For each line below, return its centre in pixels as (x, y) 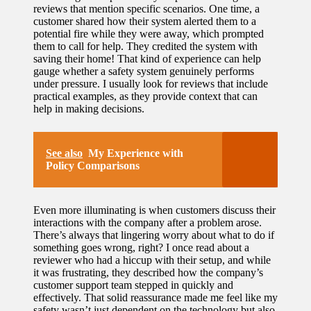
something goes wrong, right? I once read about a (141, 247)
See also (64, 153)
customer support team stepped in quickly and (133, 285)
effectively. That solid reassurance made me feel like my (155, 297)
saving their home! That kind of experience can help (147, 58)
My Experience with (136, 153)
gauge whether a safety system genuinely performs (144, 71)
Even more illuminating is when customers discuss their (154, 210)
